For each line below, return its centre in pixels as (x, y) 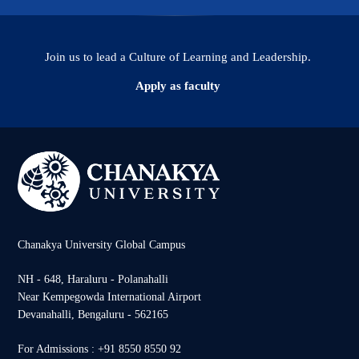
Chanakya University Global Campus (101, 245)
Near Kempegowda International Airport (109, 297)
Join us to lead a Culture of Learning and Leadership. (178, 57)
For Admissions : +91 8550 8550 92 (99, 349)
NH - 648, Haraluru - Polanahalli (93, 280)
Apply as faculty (178, 86)
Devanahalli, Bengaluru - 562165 (93, 315)
